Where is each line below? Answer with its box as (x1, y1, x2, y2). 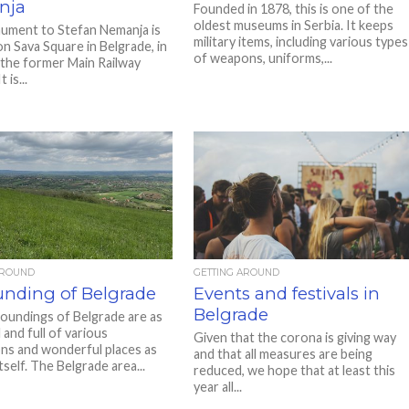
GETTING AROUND (194, 267, 280, 278)
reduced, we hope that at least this (194, 362, 396, 378)
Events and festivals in (194, 283, 381, 304)
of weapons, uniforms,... (194, 50, 333, 66)
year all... (194, 379, 243, 394)
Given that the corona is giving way (194, 330, 397, 345)
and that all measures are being (194, 346, 373, 362)
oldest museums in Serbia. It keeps (194, 17, 394, 33)
